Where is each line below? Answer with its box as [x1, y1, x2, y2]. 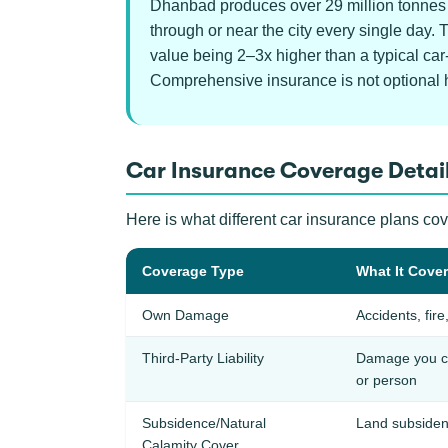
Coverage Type [142, 263, 244, 279]
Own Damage [142, 307, 229, 323]
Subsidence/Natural [142, 415, 266, 431]
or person [356, 372, 417, 388]
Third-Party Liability [142, 350, 264, 366]
